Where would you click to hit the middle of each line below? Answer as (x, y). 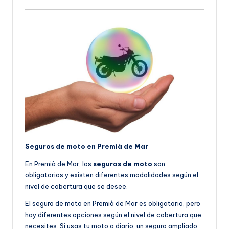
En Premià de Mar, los (59, 164)
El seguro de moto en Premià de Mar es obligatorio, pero (113, 204)
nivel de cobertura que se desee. (76, 186)
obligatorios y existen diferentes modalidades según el (112, 175)
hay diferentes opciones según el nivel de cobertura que (113, 215)
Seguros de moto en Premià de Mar (87, 146)
